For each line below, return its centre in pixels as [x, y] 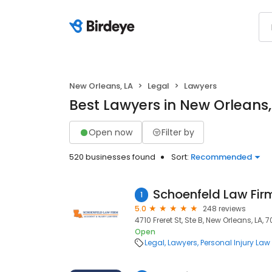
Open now [110, 132]
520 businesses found [112, 157]
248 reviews [224, 209]
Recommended [221, 157]
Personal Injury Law [235, 243]
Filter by [178, 132]
